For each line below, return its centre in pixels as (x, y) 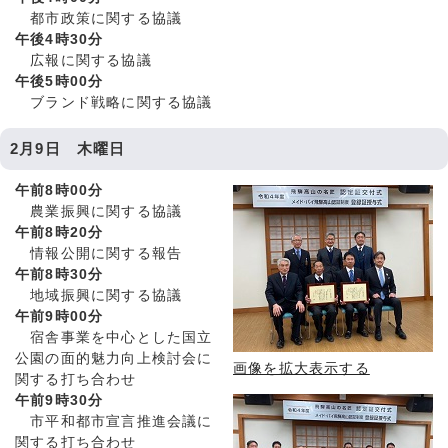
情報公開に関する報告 (99, 254)
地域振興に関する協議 (99, 296)
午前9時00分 (59, 317)
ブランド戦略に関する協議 (114, 103)
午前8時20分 (59, 233)
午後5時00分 (59, 82)
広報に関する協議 (83, 61)
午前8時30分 (59, 275)
